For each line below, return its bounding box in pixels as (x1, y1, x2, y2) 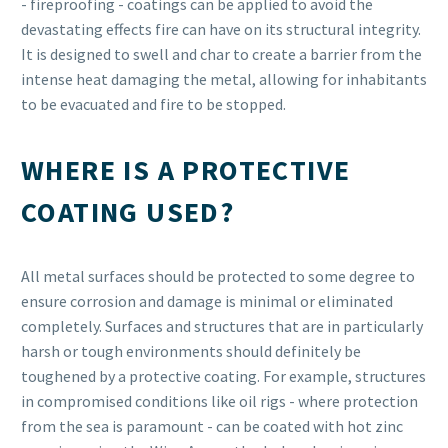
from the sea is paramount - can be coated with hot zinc (21, 416, 403, 437)
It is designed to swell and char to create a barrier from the (21, 43, 422, 64)
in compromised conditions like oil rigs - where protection (21, 391, 418, 412)
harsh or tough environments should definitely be (21, 341, 361, 362)
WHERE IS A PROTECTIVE (21, 151, 351, 188)
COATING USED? (21, 193, 235, 230)
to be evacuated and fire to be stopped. (21, 93, 286, 114)
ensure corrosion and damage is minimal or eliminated (21, 291, 393, 312)
